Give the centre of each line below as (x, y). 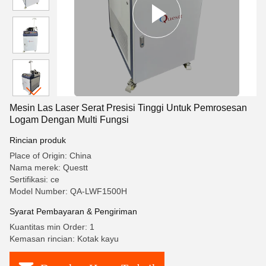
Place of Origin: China (50, 156)
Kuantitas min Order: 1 (52, 227)
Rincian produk (38, 140)
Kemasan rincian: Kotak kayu (64, 239)
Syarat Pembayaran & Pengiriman (73, 211)
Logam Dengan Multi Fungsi (69, 120)
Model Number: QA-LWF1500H (68, 191)
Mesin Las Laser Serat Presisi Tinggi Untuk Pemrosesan (128, 108)
